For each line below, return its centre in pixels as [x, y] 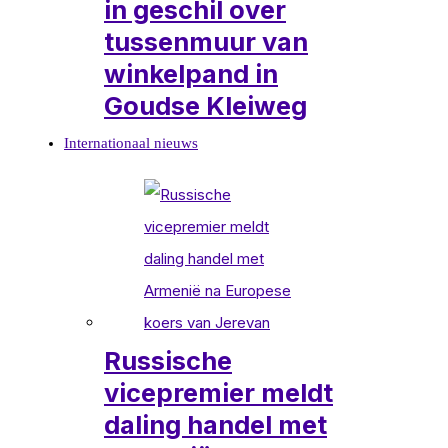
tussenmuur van [206, 41]
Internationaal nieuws [131, 142]
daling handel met [215, 424]
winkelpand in [191, 73]
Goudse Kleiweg [205, 105]
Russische [168, 360]
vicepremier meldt [218, 392]
